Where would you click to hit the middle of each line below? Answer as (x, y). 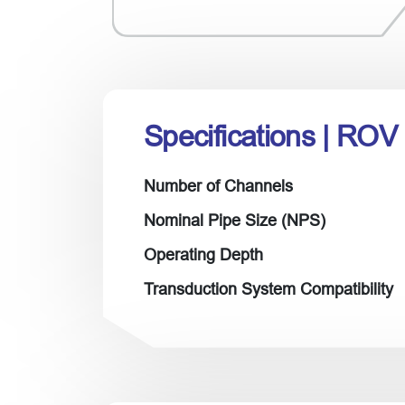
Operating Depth (203, 254)
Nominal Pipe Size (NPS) (235, 220)
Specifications (233, 136)
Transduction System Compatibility (268, 289)
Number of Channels (218, 186)
